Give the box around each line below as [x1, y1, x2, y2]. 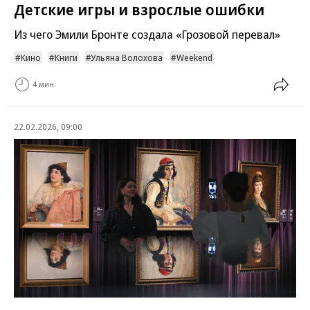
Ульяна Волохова [91, 51, 163, 64]
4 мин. [33, 79, 56, 90]
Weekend [176, 51, 212, 64]
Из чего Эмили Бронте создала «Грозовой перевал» [14, 26, 280, 42]
